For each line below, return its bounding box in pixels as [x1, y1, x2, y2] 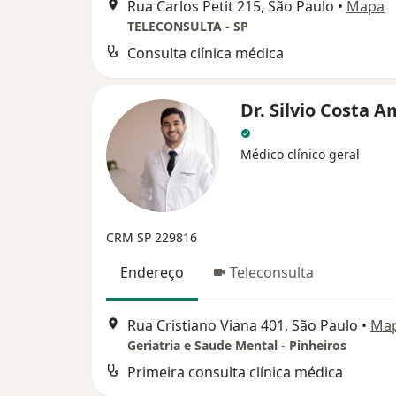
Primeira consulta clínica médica [127, 362, 343, 382]
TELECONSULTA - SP [127, 18, 248, 35]
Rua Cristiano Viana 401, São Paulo [127, 315, 358, 335]
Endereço [120, 263, 184, 283]
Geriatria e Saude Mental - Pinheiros [127, 336, 346, 354]
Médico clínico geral [240, 146, 360, 164]
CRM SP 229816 [106, 229, 197, 247]
